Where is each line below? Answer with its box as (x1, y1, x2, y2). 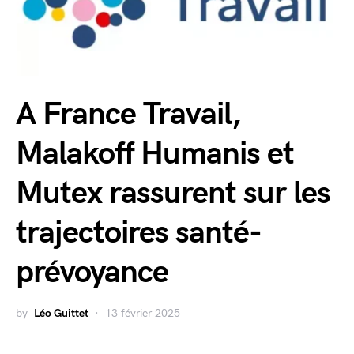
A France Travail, (16, 95, 240, 134)
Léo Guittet (34, 306, 88, 320)
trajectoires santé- (16, 213, 262, 252)
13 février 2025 (105, 306, 180, 320)
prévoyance (16, 253, 168, 292)
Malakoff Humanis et (16, 134, 294, 173)
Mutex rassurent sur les (16, 174, 330, 213)
